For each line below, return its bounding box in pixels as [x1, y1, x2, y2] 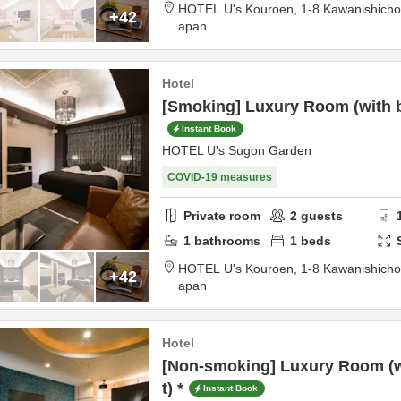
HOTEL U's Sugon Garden [162, 143, 311, 158]
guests [297, 208, 344, 223]
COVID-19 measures [167, 171, 272, 183]
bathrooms [191, 233, 260, 248]
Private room [183, 208, 260, 223]
